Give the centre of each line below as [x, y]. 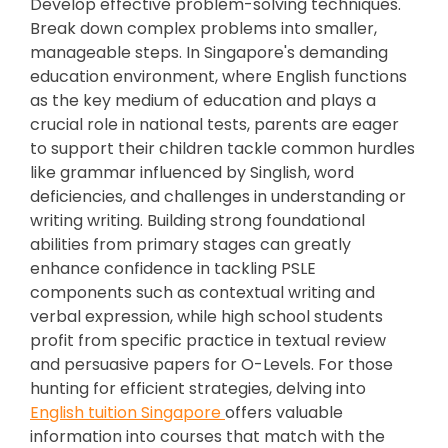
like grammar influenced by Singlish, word [192, 172]
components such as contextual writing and [202, 292]
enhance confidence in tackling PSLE [173, 268]
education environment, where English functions [218, 76]
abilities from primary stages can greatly [190, 244]
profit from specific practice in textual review [208, 340]
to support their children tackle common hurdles [222, 148]
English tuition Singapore [127, 412]
